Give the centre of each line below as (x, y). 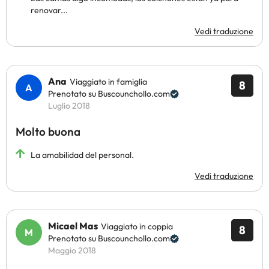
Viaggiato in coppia (137, 226)
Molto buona (48, 131)
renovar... (49, 10)
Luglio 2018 (69, 106)
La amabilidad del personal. (82, 155)
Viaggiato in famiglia (108, 82)
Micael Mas (73, 226)
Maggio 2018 (72, 250)
